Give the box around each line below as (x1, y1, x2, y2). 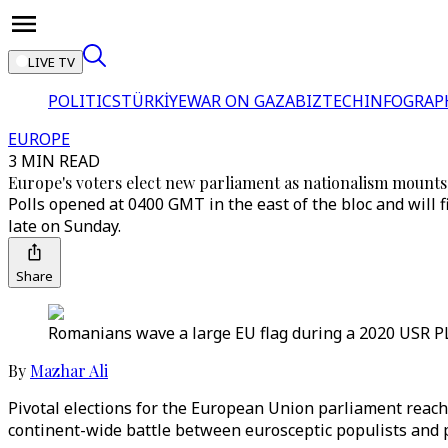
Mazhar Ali (30, 360, 108, 381)
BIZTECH (295, 90, 364, 112)
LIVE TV (28, 53, 75, 71)
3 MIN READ (8, 150, 100, 172)
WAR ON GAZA (187, 90, 295, 112)
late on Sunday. (8, 215, 121, 237)
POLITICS (48, 90, 121, 112)
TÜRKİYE (121, 90, 187, 112)
